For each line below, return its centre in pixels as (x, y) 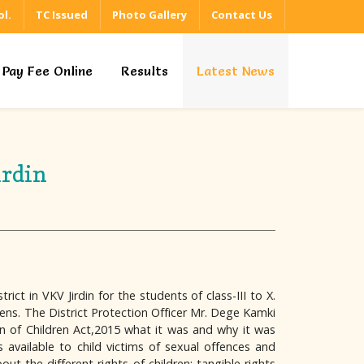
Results (145, 71)
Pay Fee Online (47, 71)
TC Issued (62, 15)
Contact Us (242, 15)
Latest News (236, 71)
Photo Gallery (149, 15)
